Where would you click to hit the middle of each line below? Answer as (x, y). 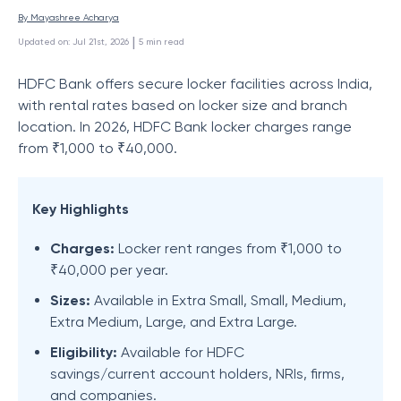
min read (165, 42)
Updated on (43, 42)
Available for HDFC (183, 352)
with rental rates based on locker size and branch (183, 105)
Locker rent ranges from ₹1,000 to (230, 248)
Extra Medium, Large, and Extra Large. (174, 322)
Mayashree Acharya (75, 17)
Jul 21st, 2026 (101, 42)
